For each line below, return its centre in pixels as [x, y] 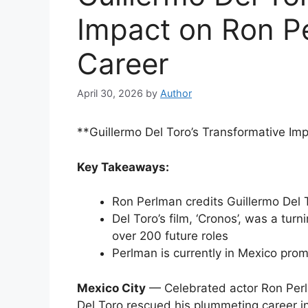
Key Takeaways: [123, 167]
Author [176, 93]
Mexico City [111, 288]
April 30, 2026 [110, 93]
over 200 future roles [170, 236]
